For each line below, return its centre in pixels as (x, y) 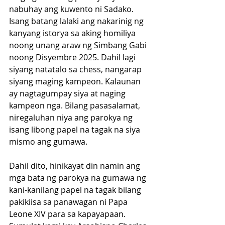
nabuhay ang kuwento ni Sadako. (72, 9)
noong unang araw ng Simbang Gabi (79, 45)
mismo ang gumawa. (48, 142)
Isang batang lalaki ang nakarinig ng (77, 21)
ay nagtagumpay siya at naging (68, 94)
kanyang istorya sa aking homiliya (73, 33)
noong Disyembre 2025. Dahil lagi (73, 58)
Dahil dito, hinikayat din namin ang (76, 166)
